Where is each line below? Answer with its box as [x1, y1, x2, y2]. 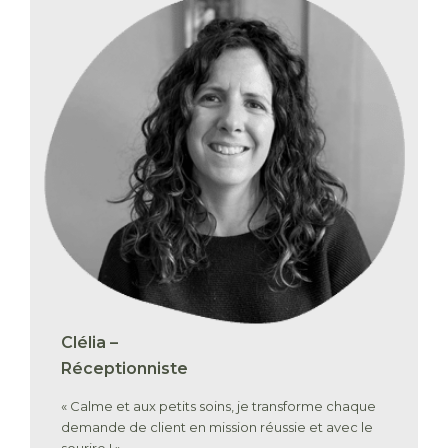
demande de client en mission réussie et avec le [61, 418, 374, 435]
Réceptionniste [61, 358, 189, 378]
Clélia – [61, 332, 119, 352]
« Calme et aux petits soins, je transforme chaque [61, 397, 377, 414]
